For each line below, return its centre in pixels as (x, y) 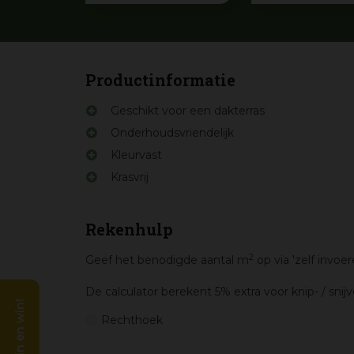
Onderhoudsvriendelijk (172, 133)
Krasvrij (130, 177)
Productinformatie (160, 80)
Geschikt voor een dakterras (188, 111)
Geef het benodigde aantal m (167, 260)
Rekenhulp (129, 229)
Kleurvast (136, 155)
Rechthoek (132, 320)
